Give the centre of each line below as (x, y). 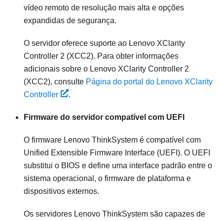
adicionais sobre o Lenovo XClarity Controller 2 (106, 69)
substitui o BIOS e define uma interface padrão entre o (118, 166)
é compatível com (169, 140)
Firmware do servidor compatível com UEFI (104, 117)
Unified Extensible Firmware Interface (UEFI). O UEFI (117, 153)
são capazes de (177, 214)
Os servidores (49, 214)
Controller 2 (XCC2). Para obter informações (101, 56)
